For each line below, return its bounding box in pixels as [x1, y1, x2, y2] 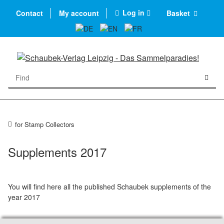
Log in [122, 7, 144, 17]
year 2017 [8, 192, 40, 202]
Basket [166, 7, 190, 18]
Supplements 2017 [8, 143, 106, 161]
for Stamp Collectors [15, 119, 74, 129]
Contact [16, 7, 43, 18]
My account [59, 7, 99, 18]
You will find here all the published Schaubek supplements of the [8, 181, 211, 192]
